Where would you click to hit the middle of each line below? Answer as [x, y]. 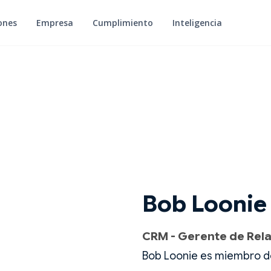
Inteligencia [197, 23]
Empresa [54, 23]
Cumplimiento [122, 23]
